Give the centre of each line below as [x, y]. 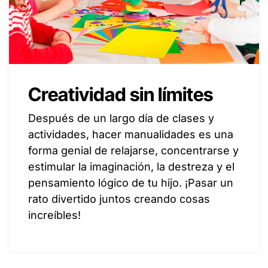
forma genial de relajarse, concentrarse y [133, 150]
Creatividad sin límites [121, 94]
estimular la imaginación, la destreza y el [131, 166]
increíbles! [54, 215]
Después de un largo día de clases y [121, 118]
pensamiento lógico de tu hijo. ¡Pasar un [131, 182]
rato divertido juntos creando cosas [119, 199]
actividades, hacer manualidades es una [131, 134]
